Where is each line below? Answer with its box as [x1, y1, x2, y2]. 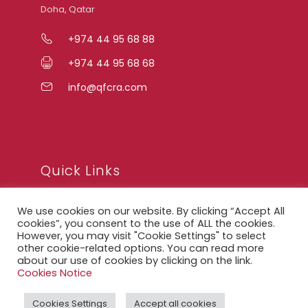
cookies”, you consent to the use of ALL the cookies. [17, 217, 275, 230]
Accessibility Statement [54, 278, 168, 292]
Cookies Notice [17, 266, 92, 280]
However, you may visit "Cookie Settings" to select [17, 229, 266, 243]
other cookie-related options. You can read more [17, 241, 264, 255]
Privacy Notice [54, 230, 122, 244]
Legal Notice [54, 254, 113, 268]
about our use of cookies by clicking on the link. [17, 254, 252, 267]
